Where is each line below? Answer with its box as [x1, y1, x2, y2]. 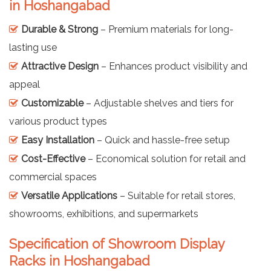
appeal [9, 78, 40, 90]
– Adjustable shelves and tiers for [83, 97, 233, 109]
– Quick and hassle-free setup [94, 134, 230, 146]
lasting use [9, 41, 57, 53]
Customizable [21, 97, 83, 109]
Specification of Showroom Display [9, 235, 224, 252]
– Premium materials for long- [98, 23, 233, 35]
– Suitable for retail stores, [117, 189, 235, 201]
